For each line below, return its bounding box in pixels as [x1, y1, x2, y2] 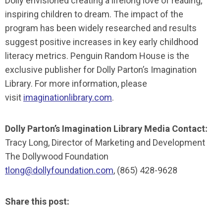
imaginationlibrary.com [23, 92, 112, 103]
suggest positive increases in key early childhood [5, 37, 198, 47]
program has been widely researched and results [5, 23, 197, 33]
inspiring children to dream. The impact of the [5, 9, 183, 19]
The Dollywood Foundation [5, 151, 109, 162]
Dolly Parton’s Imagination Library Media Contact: [5, 123, 208, 134]
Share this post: [5, 196, 69, 207]
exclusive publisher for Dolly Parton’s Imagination [5, 64, 197, 75]
